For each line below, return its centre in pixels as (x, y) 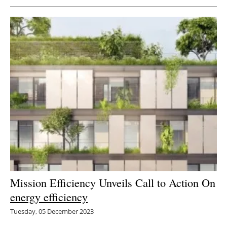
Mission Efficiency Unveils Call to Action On (113, 183)
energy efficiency (49, 197)
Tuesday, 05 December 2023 (52, 212)
